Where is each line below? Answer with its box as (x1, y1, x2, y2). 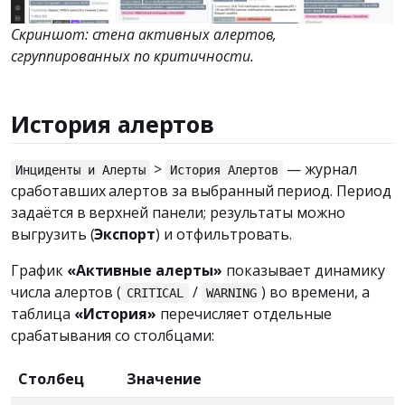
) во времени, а (261, 282, 370, 303)
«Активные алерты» (66, 260, 222, 281)
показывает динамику (221, 260, 385, 281)
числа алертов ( (11, 282, 122, 303)
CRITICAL (126, 286, 184, 301)
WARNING (206, 286, 257, 301)
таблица (11, 304, 74, 325)
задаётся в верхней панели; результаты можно (11, 202, 345, 223)
